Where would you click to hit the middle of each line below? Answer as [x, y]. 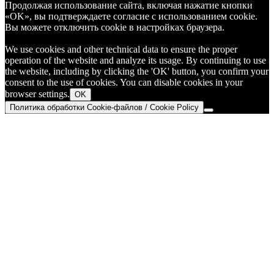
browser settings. [37, 94]
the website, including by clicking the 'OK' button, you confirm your [137, 72]
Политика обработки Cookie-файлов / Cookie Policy [104, 108]
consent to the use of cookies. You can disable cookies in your [124, 83]
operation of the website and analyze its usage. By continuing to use [135, 61]
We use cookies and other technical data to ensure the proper [121, 50]
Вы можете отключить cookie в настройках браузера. [115, 28]
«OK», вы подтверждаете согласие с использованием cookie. [131, 17]
